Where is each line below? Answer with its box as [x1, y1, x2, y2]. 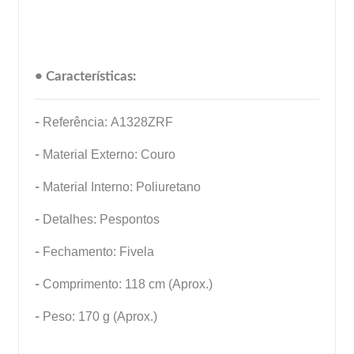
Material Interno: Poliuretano [40, 179, 201, 194]
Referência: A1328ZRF [43, 115, 173, 129]
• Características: [35, 69, 136, 83]
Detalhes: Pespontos [43, 212, 160, 226]
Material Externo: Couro [43, 147, 175, 161]
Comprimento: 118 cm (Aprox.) [43, 277, 213, 291]
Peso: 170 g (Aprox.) [43, 309, 157, 323]
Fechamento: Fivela [40, 244, 154, 258]
